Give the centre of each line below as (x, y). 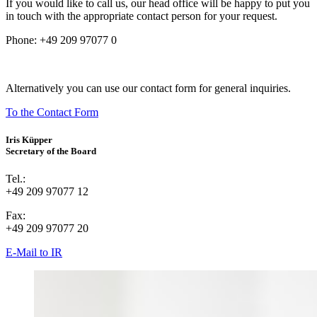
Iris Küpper (29, 139)
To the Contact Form (52, 112)
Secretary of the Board (51, 151)
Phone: (21, 40)
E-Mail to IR (34, 253)
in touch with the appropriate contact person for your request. (142, 16)
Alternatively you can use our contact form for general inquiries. (148, 88)
